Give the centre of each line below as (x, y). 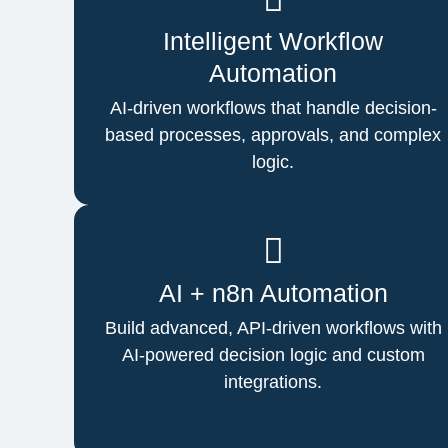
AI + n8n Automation (273, 292)
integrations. (273, 381)
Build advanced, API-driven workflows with (273, 327)
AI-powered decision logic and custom (273, 354)
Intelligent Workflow (273, 40)
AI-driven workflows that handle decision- (273, 107)
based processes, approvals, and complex (273, 134)
